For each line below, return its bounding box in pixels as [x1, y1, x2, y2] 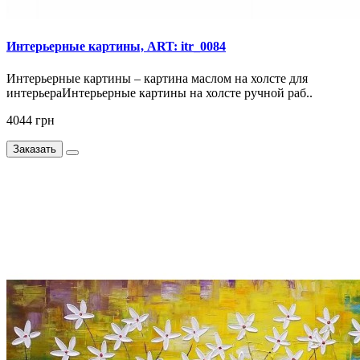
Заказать [13, 142, 56, 155]
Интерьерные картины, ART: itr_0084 [6, 39, 226, 54]
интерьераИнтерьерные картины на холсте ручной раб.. [6, 85, 313, 100]
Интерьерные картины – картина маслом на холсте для [6, 71, 308, 85]
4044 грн [6, 112, 55, 127]
